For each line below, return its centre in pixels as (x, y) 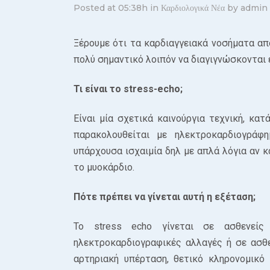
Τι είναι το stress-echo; (128, 89)
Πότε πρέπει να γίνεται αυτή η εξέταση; (165, 197)
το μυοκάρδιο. (104, 167)
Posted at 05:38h (111, 8)
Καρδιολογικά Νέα (193, 8)
